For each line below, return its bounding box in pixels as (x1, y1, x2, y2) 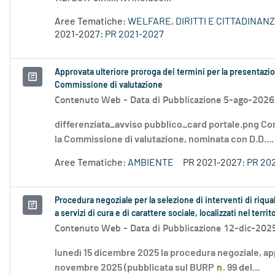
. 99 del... (223, 263, 260, 273)
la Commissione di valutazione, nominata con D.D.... (55, 134, 274, 145)
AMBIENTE (128, 158, 174, 168)
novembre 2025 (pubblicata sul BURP (55, 263, 216, 273)
